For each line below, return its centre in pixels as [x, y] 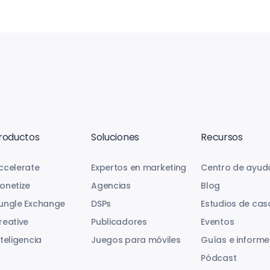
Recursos [222, 137]
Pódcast [219, 258]
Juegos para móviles [136, 240]
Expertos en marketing [139, 168]
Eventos [218, 222]
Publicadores [119, 222]
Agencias [111, 186]
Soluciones [115, 137]
